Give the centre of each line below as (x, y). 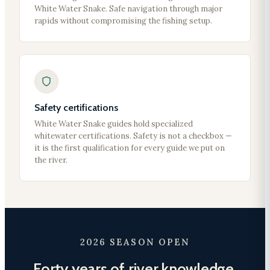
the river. (51, 160)
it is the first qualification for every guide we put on (130, 148)
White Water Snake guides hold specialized (114, 124)
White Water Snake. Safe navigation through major (128, 8)
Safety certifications (76, 107)
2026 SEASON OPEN (135, 242)
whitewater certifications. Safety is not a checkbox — (133, 136)
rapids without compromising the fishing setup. (123, 20)
